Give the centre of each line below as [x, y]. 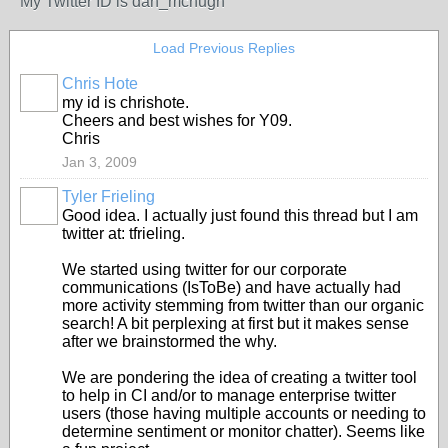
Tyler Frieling [108, 196]
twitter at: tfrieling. [123, 233]
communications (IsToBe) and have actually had [231, 287]
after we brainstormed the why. [169, 341]
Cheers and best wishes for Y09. [177, 120]
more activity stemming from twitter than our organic [243, 305]
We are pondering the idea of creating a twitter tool [239, 377]
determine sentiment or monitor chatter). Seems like [243, 431]
